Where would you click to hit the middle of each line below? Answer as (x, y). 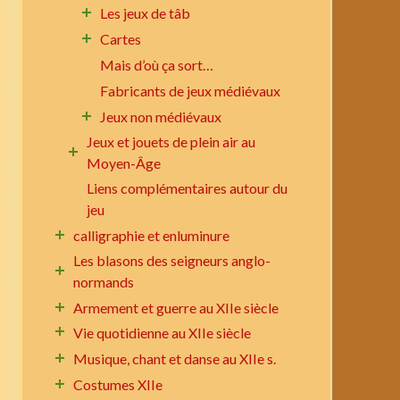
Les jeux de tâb (146, 13)
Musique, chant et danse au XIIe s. (175, 359)
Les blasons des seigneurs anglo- (172, 260)
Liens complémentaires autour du (187, 187)
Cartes (121, 39)
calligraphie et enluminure (152, 235)
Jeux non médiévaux (161, 116)
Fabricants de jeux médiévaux (191, 91)
